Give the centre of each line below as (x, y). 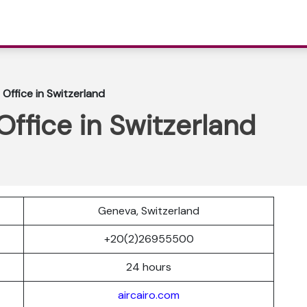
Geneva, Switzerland (149, 210)
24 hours (149, 267)
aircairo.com (149, 295)
